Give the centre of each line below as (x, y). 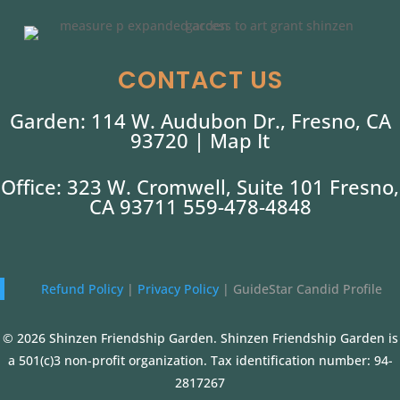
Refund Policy (83, 289)
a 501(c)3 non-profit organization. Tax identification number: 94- (200, 361)
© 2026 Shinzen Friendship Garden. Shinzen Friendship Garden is (200, 338)
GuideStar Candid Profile (307, 289)
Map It (240, 141)
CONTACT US (200, 80)
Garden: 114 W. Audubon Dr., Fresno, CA (200, 121)
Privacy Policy (179, 289)
